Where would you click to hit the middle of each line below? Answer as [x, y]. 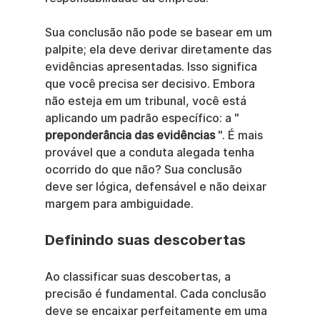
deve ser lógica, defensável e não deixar [157, 186]
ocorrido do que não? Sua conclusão [145, 169]
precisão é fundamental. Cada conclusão [157, 294]
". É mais [240, 135]
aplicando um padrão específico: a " [143, 118]
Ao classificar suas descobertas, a [139, 276]
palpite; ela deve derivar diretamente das [159, 49]
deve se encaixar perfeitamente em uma [157, 311]
